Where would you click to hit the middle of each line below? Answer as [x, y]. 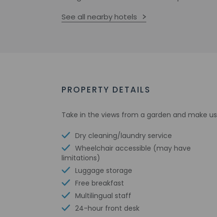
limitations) [81, 158]
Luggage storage [104, 170]
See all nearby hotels [99, 17]
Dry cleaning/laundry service [124, 136]
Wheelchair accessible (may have [133, 148]
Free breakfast [100, 183]
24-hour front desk [107, 208]
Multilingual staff [103, 196]
